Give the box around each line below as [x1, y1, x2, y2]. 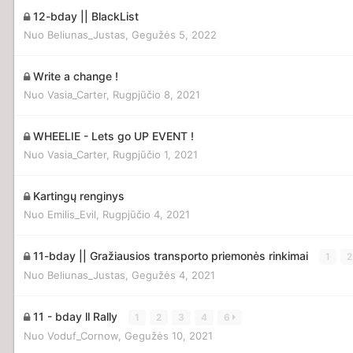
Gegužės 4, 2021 [132, 268, 215, 281]
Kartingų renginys [33, 188, 124, 203]
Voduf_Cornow [47, 329, 118, 342]
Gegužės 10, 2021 [124, 329, 213, 342]
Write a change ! [33, 69, 118, 83]
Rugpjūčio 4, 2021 [102, 207, 190, 221]
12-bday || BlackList [33, 9, 139, 23]
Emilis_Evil [47, 207, 96, 221]
